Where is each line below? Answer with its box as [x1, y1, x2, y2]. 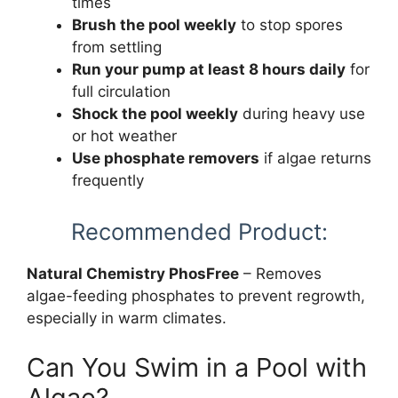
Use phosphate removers [72, 149, 259, 167]
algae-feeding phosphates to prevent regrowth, [27, 287, 365, 305]
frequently [72, 171, 144, 189]
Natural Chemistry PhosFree [27, 265, 239, 283]
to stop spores [236, 16, 343, 34]
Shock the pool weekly [72, 105, 238, 123]
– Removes [239, 265, 322, 283]
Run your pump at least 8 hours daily [72, 60, 346, 78]
